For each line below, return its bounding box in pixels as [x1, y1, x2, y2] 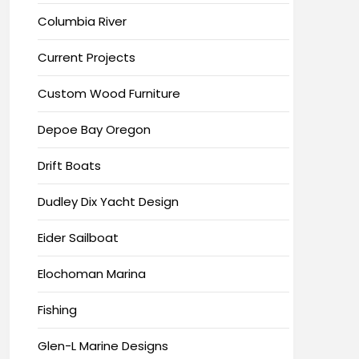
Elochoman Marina [37, 264, 146, 282]
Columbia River [37, 12, 127, 30]
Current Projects [37, 48, 135, 66]
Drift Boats [37, 156, 101, 174]
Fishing [37, 301, 77, 318]
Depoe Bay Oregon [37, 120, 151, 138]
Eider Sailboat [37, 228, 119, 246]
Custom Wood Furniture [37, 84, 180, 102]
